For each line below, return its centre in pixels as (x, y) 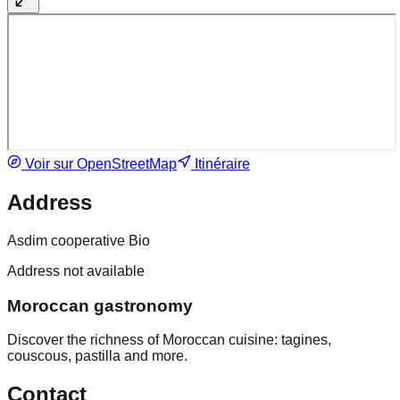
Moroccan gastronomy (100, 305)
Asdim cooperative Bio (79, 241)
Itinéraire (221, 164)
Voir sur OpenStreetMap (99, 164)
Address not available (76, 271)
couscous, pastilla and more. (97, 356)
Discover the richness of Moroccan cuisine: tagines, (169, 340)
